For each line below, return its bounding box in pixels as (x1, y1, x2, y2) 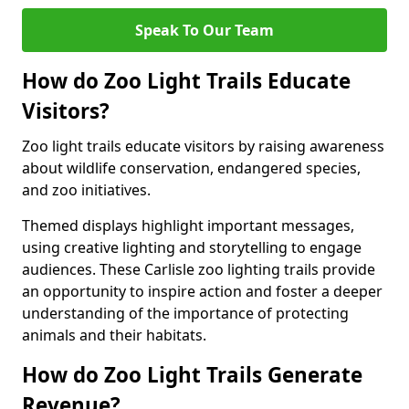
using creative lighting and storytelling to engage (22, 237, 362, 257)
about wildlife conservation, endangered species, (22, 158, 361, 178)
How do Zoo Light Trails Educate (22, 67, 351, 95)
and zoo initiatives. (22, 180, 151, 200)
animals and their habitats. (22, 325, 206, 345)
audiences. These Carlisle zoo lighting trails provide (22, 259, 375, 279)
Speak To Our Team (135, 20, 274, 40)
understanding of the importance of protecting (22, 303, 349, 323)
